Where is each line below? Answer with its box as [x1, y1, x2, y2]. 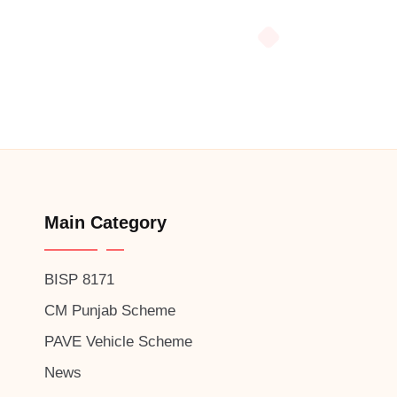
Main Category [44, 213, 167, 232]
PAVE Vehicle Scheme [44, 333, 192, 350]
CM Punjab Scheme [44, 302, 175, 319]
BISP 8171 [44, 271, 114, 288]
